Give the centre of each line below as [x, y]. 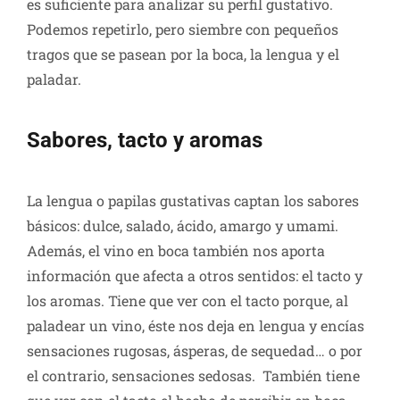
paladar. [54, 79]
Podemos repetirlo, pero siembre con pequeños [183, 29]
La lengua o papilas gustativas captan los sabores [193, 200]
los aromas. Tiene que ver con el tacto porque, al [187, 300]
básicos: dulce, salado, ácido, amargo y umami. [183, 225]
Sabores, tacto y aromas [145, 140]
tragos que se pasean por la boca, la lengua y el [183, 54]
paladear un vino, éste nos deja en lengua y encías [196, 325]
